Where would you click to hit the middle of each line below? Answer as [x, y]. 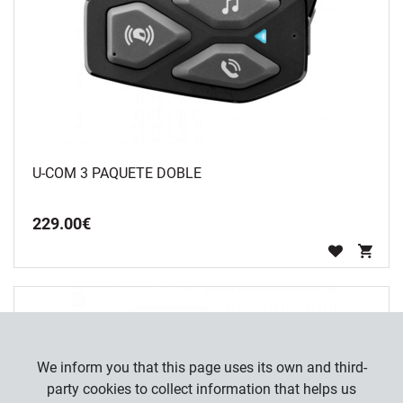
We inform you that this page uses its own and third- [201, 367]
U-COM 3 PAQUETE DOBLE [117, 173]
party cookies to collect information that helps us [201, 389]
